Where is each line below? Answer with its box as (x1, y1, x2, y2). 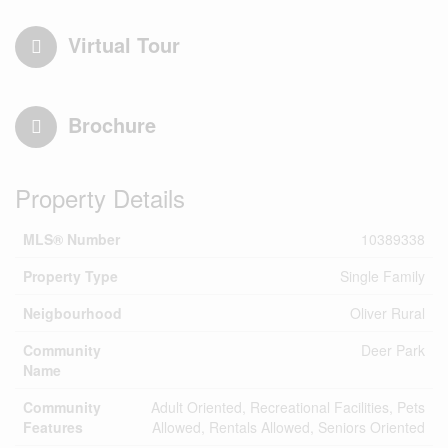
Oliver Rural (350, 303, 425, 323)
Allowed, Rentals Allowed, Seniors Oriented (152, 417, 425, 437)
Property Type (23, 266, 118, 286)
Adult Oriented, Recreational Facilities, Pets (151, 397, 425, 417)
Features (23, 417, 83, 437)
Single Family (340, 266, 425, 286)
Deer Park (361, 340, 425, 360)
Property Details (15, 180, 185, 215)
